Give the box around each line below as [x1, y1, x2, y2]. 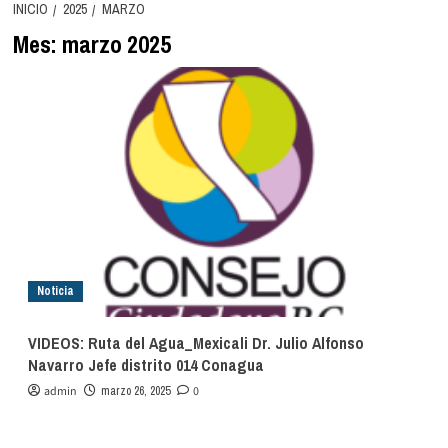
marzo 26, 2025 [100, 383, 170, 399]
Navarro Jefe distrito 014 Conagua [27, 354, 264, 376]
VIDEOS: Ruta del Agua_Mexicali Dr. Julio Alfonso [27, 332, 364, 354]
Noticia [36, 283, 74, 299]
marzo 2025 [61, 28, 171, 60]
